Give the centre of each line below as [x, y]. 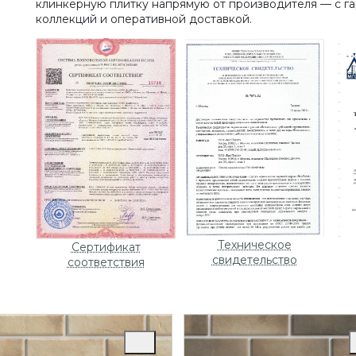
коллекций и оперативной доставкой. [143, 19]
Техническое [254, 244]
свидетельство [254, 259]
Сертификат [106, 247]
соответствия [106, 262]
